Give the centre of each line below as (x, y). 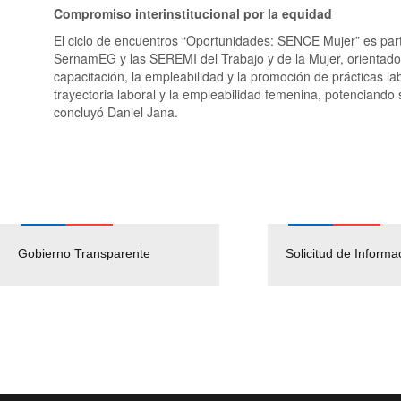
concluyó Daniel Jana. (116, 111)
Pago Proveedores (271, 253)
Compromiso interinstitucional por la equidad (193, 13)
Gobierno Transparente (84, 253)
